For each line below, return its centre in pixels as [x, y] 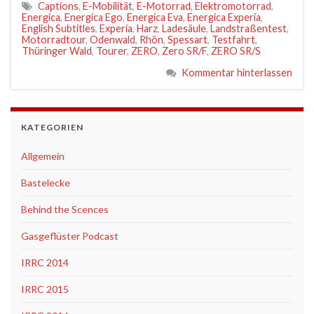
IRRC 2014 [45, 262]
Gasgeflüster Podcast [70, 235]
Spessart [187, 39]
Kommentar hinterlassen [237, 72]
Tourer [111, 50]
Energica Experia [224, 17]
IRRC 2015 [45, 289]
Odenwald [112, 39]
